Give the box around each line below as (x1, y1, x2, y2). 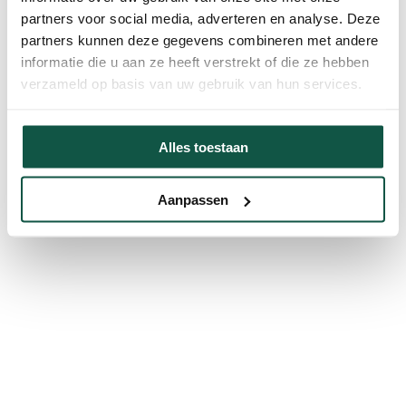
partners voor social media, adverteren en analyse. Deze (21, 10, 381, 26)
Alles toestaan (158, 139, 248, 154)
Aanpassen (157, 191, 228, 208)
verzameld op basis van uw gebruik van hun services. (21, 75, 362, 92)
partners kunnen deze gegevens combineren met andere (21, 32, 379, 48)
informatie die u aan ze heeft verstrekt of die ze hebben (21, 53, 369, 70)
